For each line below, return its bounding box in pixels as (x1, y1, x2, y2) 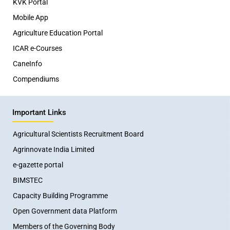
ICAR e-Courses (13, 44, 62, 52)
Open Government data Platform (13, 206, 117, 215)
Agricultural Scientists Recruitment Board (13, 129, 144, 138)
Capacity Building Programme (13, 191, 108, 200)
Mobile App (13, 13, 48, 22)
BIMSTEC (13, 176, 43, 184)
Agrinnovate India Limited (13, 145, 94, 154)
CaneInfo (13, 59, 42, 68)
